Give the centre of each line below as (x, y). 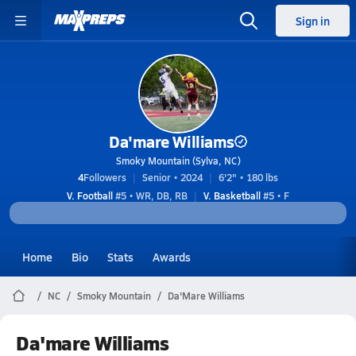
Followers (105, 177)
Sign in (313, 21)
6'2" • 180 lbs (248, 177)
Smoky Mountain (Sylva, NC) (178, 161)
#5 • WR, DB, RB (150, 195)
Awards (172, 257)
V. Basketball (232, 195)
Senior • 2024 (172, 177)
